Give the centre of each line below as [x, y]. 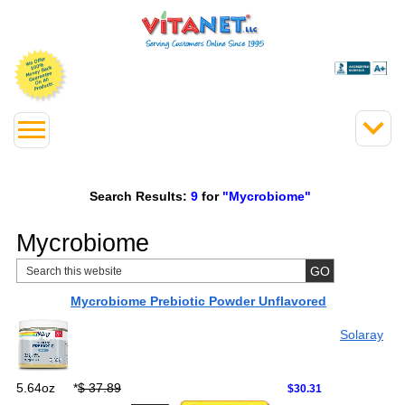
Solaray [362, 334]
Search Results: [138, 196]
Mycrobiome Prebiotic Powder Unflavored [198, 301]
